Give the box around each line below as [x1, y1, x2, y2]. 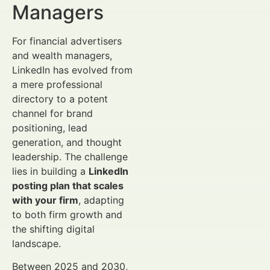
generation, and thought [12, 136, 122, 148]
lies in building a [12, 165, 89, 177]
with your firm [12, 194, 78, 206]
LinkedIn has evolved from [12, 64, 133, 76]
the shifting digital [12, 223, 95, 235]
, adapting [78, 194, 124, 206]
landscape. [12, 237, 61, 250]
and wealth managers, [12, 49, 112, 61]
